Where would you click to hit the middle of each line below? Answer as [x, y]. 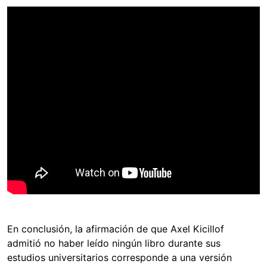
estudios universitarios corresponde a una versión [119, 257]
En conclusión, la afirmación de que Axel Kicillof [116, 229]
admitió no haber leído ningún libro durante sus [114, 243]
